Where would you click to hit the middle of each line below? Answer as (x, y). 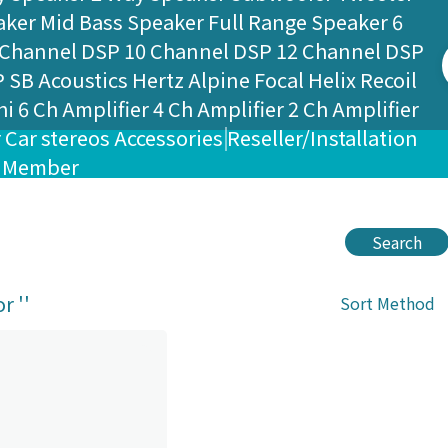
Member (41, 166)
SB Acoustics (69, 79)
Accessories (169, 137)
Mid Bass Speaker (122, 21)
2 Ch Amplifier (354, 108)
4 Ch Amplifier (219, 108)
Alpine (219, 79)
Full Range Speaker (298, 21)
